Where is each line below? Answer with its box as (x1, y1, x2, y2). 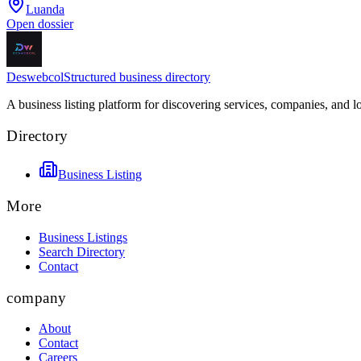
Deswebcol (6, 70, 64, 84)
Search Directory (39, 244, 125, 259)
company (6, 288, 67, 306)
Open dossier (6, 17, 73, 31)
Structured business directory (64, 70, 210, 84)
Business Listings (39, 230, 127, 244)
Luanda (26, 2, 64, 16)
